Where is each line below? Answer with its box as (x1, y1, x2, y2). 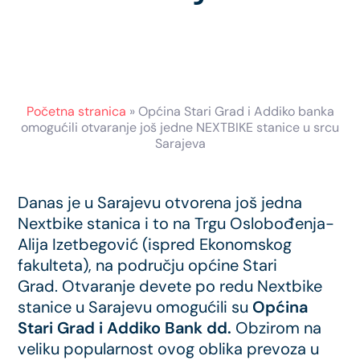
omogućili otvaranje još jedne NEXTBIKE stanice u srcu (21, 118, 339, 136)
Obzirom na (235, 317, 322, 338)
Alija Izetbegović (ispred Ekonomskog (18, 233, 292, 255)
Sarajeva (154, 134, 206, 152)
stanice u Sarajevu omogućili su (18, 296, 253, 317)
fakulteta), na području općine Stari (18, 254, 278, 276)
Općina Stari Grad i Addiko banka (137, 102, 334, 120)
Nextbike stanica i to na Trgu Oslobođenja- (18, 212, 335, 234)
